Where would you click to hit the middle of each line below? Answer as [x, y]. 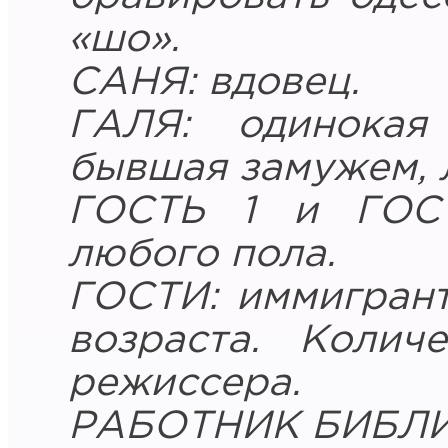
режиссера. [184, 384]
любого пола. [202, 255]
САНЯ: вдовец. [214, 83]
